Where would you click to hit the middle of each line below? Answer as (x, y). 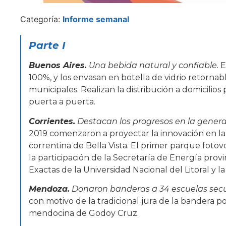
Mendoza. (49, 189)
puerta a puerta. (62, 102)
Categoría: (41, 19)
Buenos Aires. (58, 66)
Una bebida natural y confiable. (154, 66)
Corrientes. (52, 121)
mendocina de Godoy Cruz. (84, 213)
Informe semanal (96, 19)
